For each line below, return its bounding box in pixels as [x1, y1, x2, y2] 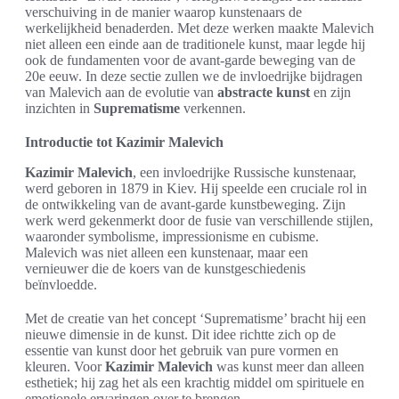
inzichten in [25, 101, 94, 117]
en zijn [310, 85, 351, 101]
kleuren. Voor [25, 359, 105, 375]
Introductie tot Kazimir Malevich [25, 134, 224, 151]
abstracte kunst [217, 85, 310, 101]
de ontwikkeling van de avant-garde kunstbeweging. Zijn [25, 197, 346, 213]
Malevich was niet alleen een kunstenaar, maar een [25, 245, 308, 261]
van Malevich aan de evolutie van [25, 85, 217, 101]
